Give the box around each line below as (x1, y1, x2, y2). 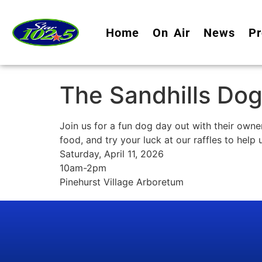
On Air (152, 25, 190, 40)
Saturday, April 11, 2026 (60, 148, 164, 160)
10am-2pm (60, 162, 106, 174)
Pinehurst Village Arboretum (60, 176, 184, 188)
